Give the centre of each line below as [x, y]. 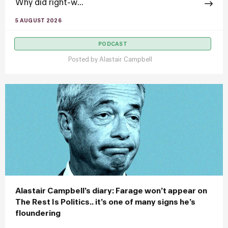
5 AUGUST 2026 [38, 21]
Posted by [84, 60]
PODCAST [113, 44]
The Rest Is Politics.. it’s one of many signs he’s [105, 202]
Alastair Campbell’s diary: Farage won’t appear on [111, 191]
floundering [38, 213]
